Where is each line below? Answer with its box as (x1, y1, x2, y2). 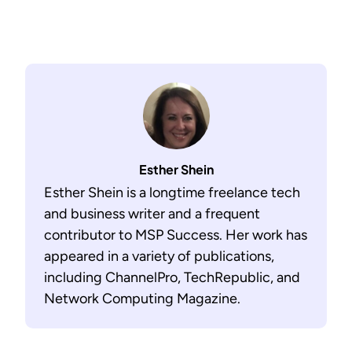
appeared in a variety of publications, (44, 247, 274, 266)
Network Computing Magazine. (44, 290, 240, 308)
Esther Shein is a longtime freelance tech (44, 184, 300, 202)
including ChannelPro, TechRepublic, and (44, 269, 300, 287)
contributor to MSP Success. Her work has (44, 226, 307, 244)
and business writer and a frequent (44, 205, 260, 223)
